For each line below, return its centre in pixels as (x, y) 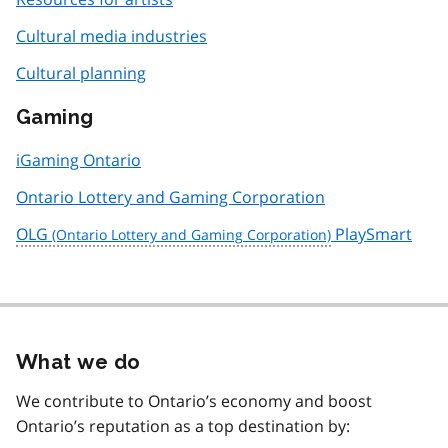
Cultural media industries (111, 36)
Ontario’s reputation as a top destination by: (183, 426)
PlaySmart (371, 234)
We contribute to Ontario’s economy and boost (194, 401)
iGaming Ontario (78, 160)
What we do (78, 362)
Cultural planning (81, 73)
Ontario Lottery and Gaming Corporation (170, 197)
